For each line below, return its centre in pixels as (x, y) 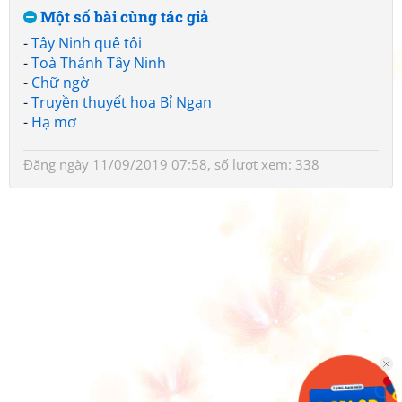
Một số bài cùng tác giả (123, 17)
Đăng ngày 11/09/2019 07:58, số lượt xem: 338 (171, 164)
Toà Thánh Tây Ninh (99, 63)
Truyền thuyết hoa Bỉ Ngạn (122, 102)
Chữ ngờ (60, 83)
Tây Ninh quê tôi (87, 43)
